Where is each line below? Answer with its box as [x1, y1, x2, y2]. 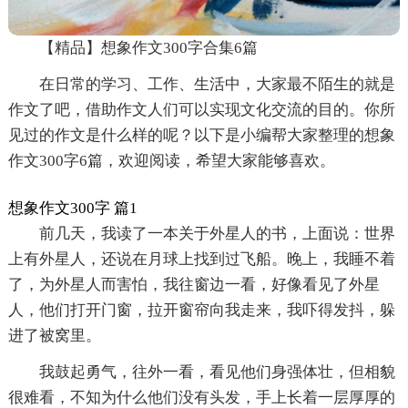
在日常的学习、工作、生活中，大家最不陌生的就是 [38, 75, 395, 93]
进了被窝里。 [7, 326, 101, 344]
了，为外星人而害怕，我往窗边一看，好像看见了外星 [7, 275, 380, 293]
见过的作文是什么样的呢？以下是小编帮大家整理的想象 [7, 126, 395, 144]
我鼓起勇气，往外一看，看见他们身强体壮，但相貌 [38, 362, 395, 381]
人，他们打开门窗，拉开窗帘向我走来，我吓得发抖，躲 [7, 301, 395, 319]
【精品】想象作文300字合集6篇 [38, 38, 258, 56]
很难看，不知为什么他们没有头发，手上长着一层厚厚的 [7, 388, 395, 406]
